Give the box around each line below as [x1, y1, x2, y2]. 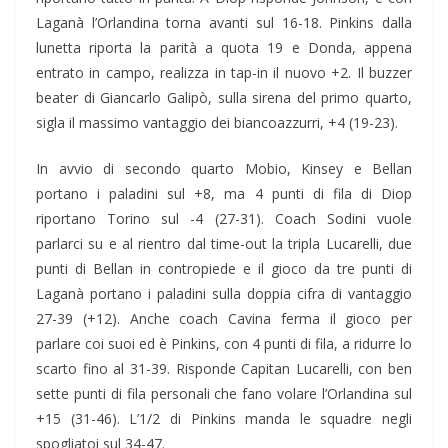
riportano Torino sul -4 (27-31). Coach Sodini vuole [36, 209, 412, 229]
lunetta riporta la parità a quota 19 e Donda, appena [36, 38, 412, 58]
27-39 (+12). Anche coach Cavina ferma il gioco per [36, 309, 412, 329]
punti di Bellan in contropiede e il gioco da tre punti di [36, 259, 412, 279]
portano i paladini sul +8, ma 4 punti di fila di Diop [36, 184, 412, 204]
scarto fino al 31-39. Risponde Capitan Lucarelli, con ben [36, 359, 412, 379]
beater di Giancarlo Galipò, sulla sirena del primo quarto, [36, 88, 412, 108]
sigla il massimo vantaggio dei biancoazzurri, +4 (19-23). [36, 113, 398, 133]
